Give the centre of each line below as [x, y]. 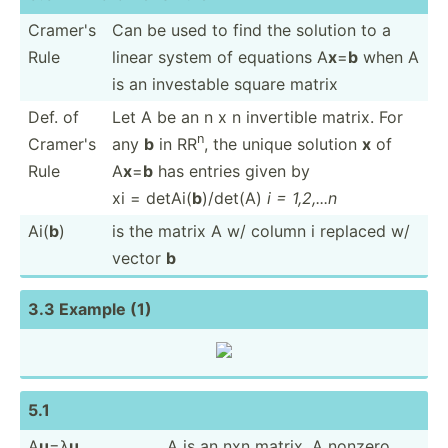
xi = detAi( [152, 197]
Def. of [53, 116]
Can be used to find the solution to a [251, 29]
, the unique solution [283, 143]
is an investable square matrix [225, 83]
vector [139, 257]
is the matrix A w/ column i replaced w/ [261, 230]
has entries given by [231, 170]
